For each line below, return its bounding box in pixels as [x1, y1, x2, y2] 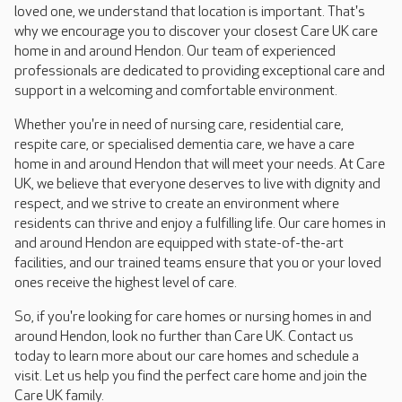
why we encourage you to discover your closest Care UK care [14, 22, 378, 40]
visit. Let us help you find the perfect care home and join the [14, 367, 367, 385]
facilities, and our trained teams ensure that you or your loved [14, 254, 381, 272]
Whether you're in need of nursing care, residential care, [14, 116, 344, 134]
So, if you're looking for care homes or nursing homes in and [14, 308, 371, 326]
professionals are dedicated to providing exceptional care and [14, 62, 385, 80]
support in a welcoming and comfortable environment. [14, 82, 342, 100]
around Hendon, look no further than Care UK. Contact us [14, 328, 354, 345]
